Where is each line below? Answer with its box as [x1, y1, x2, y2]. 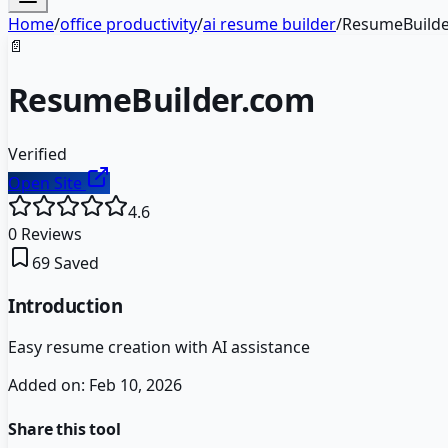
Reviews [17, 222, 82, 245]
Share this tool [8, 417, 121, 440]
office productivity [60, 13, 197, 35]
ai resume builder [203, 13, 336, 35]
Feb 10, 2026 [89, 374, 182, 397]
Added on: [8, 374, 89, 397]
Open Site [8, 171, 86, 194]
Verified [8, 142, 67, 165]
